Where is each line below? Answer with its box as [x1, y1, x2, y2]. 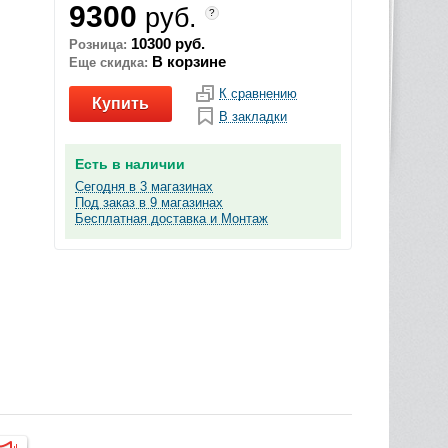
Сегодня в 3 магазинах [75, 179, 213, 194]
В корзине [148, 53, 226, 70]
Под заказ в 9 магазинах [75, 195, 223, 210]
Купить [92, 95, 149, 112]
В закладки [219, 109, 287, 124]
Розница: [69, 37, 127, 52]
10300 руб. [127, 35, 205, 52]
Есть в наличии [75, 156, 185, 172]
